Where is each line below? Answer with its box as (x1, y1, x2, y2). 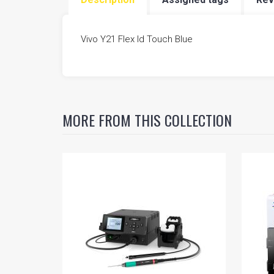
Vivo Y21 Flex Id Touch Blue (81, 34, 193, 45)
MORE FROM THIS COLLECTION (62, 109, 232, 131)
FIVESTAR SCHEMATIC (62, 9, 182, 23)
